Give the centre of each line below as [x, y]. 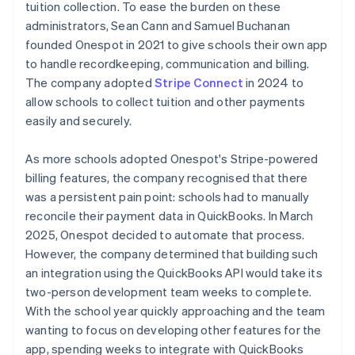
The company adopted [90, 82]
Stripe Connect [199, 82]
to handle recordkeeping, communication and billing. [168, 63]
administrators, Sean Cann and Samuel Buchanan [158, 25]
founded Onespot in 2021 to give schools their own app [177, 44]
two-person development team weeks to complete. [169, 291]
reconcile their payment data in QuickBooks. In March [170, 215]
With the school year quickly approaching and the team [176, 310]
